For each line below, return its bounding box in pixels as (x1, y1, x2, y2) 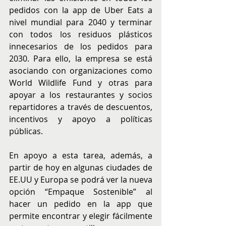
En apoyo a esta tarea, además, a (9, 150, 152, 161)
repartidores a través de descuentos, (9, 101, 152, 113)
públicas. (9, 126, 43, 137)
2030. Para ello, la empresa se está (9, 53, 152, 65)
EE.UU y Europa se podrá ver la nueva (9, 174, 152, 186)
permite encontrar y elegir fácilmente (9, 210, 152, 222)
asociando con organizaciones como (9, 65, 152, 77)
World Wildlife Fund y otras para (9, 77, 152, 89)
